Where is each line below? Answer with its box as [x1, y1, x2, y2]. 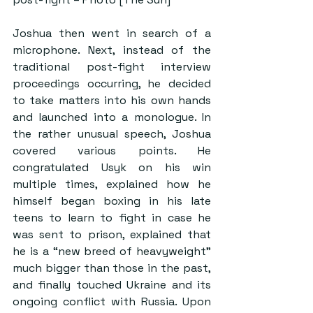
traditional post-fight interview [13, 59, 211, 74]
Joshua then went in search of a [13, 25, 211, 41]
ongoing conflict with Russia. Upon [13, 293, 211, 309]
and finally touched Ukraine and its [13, 277, 211, 292]
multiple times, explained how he [13, 176, 211, 191]
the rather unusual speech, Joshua [13, 126, 211, 141]
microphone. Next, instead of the [13, 42, 211, 57]
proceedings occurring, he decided [13, 75, 211, 91]
